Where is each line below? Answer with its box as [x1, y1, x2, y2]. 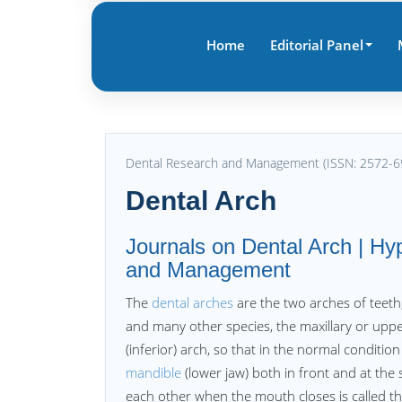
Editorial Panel [269, 36, 363, 54]
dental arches [152, 293, 233, 311]
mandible [126, 363, 181, 381]
